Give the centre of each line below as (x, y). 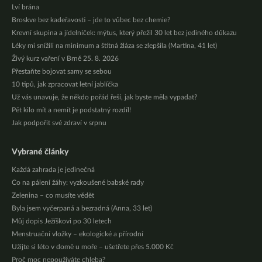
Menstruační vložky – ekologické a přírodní (77, 234)
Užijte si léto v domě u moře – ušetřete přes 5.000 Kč (93, 247)
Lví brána (25, 7)
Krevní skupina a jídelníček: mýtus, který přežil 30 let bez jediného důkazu (124, 33)
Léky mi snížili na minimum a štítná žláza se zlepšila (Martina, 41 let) (114, 46)
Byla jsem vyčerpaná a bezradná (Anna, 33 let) (82, 208)
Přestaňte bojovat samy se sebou (62, 72)
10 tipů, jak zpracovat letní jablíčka (65, 85)
